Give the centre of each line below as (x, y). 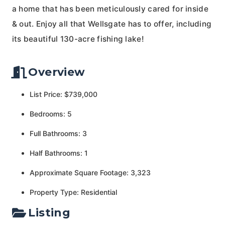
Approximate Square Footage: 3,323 (90, 172)
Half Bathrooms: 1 (59, 153)
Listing (49, 212)
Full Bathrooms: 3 (58, 133)
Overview (57, 72)
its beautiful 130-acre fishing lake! (78, 39)
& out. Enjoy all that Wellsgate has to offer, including (112, 24)
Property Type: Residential (73, 192)
